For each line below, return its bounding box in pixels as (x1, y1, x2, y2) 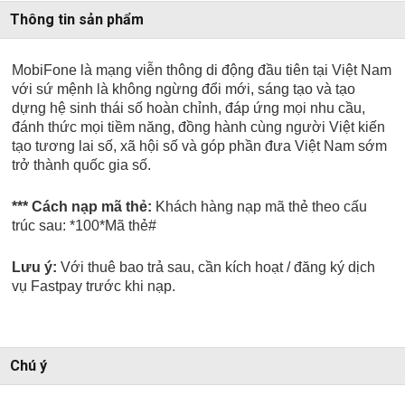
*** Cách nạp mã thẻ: (12, 199, 156, 215)
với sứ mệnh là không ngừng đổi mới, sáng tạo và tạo (12, 81, 356, 98)
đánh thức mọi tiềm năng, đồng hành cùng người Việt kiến (12, 119, 386, 136)
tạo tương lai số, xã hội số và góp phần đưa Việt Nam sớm (12, 138, 388, 155)
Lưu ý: (12, 259, 58, 276)
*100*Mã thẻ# (66, 218, 157, 234)
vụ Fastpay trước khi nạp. (12, 278, 176, 295)
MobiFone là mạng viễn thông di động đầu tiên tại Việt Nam (12, 62, 392, 79)
